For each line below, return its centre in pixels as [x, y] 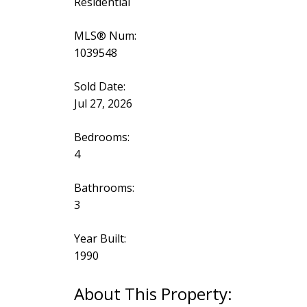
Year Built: [100, 238]
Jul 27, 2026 [103, 103]
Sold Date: [99, 86]
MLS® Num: [105, 35]
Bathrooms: [104, 187]
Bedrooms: [101, 137]
